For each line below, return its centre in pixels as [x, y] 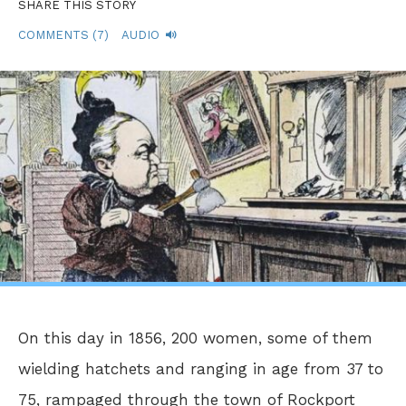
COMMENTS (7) [63, 34]
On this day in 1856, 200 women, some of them [195, 338]
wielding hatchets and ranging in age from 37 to [201, 368]
